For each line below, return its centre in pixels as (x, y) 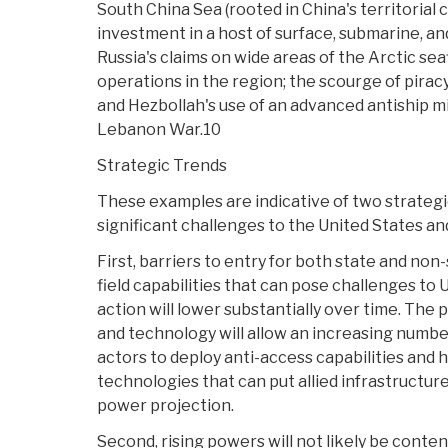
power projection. (165, 406)
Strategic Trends (162, 166)
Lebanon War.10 (159, 130)
